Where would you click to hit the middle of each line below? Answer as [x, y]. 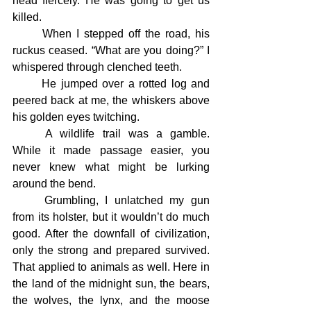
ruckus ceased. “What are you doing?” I [111, 50]
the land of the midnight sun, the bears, [111, 284]
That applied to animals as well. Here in [111, 267]
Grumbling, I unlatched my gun [28, 200]
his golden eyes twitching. [76, 117]
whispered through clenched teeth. [97, 67]
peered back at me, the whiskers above [111, 100]
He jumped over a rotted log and [27, 84]
